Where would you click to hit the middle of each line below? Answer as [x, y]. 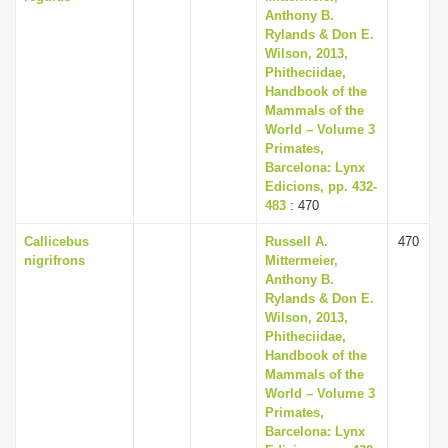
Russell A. [296, 241]
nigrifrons [54, 260]
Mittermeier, [301, 260]
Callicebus [56, 241]
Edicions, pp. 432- [321, 186]
